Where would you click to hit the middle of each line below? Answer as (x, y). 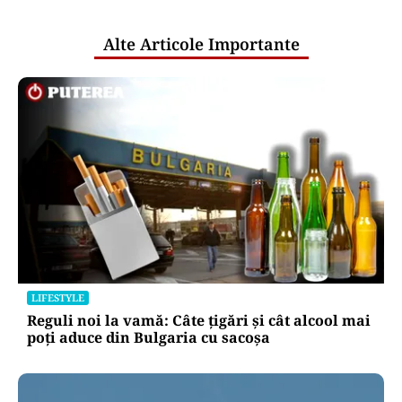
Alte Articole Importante (201, 44)
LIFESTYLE (58, 297)
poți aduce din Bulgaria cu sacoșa (149, 337)
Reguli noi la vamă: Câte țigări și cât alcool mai (199, 320)
